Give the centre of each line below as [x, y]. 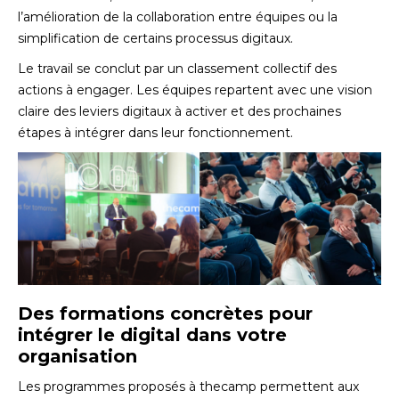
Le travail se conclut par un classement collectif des [177, 69]
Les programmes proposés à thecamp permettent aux [188, 387]
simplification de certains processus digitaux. [155, 39]
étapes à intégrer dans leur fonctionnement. [155, 133]
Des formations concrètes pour [165, 314]
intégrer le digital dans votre [152, 335]
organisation [77, 357]
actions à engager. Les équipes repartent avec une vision [195, 90]
